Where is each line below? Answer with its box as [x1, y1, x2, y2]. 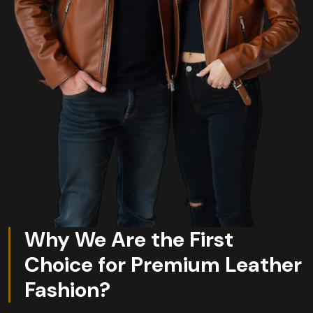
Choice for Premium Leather [24, 250, 302, 278]
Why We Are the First [24, 225, 233, 253]
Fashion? [24, 275, 110, 303]
